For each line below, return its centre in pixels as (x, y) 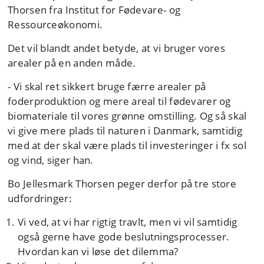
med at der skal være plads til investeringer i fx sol (127, 145)
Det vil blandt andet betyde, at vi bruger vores (117, 48)
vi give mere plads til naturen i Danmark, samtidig (125, 130)
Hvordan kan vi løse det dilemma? (98, 251)
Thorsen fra (37, 9)
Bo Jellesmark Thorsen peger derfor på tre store (122, 183)
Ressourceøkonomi (54, 24)
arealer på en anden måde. (72, 62)
